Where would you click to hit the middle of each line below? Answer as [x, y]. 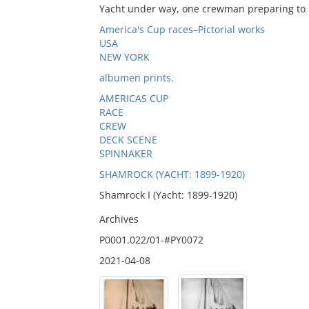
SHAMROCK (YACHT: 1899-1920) [172, 174]
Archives [119, 219]
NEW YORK [124, 57]
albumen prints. [136, 78]
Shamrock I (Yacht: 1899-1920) [168, 195]
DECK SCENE [128, 140]
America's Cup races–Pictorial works [182, 29]
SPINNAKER [126, 153]
